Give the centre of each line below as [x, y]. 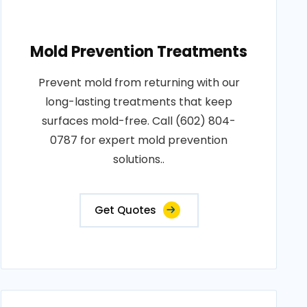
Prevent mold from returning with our [139, 83]
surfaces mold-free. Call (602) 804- [139, 121]
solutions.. [139, 159]
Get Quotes [125, 210]
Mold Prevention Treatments [139, 52]
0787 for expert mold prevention [139, 140]
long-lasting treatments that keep [139, 102]
